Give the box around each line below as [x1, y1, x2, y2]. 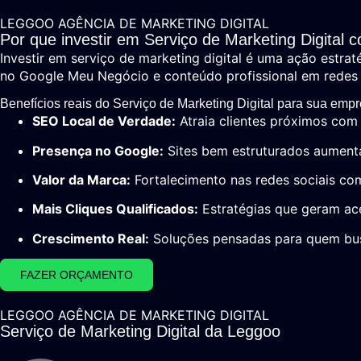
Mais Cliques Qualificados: [32, 201, 198, 218]
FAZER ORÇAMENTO [20, 268, 133, 282]
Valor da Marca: [32, 171, 131, 188]
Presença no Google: [32, 142, 164, 159]
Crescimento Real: [32, 230, 149, 247]
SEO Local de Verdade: [32, 113, 176, 130]
